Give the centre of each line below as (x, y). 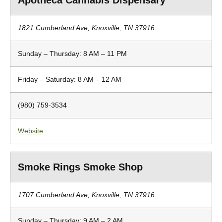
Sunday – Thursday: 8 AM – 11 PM (72, 54)
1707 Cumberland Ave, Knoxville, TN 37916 (86, 195)
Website (30, 131)
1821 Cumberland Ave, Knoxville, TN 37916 (86, 28)
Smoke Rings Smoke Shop (80, 167)
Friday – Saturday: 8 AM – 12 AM (70, 79)
